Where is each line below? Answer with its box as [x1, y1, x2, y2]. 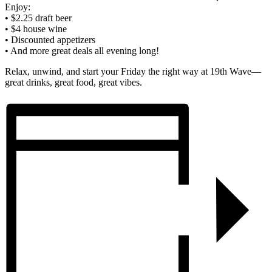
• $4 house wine [5, 24, 67, 35]
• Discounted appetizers [5, 35, 95, 46]
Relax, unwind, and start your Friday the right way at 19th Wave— [5, 66, 261, 77]
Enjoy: [5, 2, 30, 13]
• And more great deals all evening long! [5, 46, 159, 56]
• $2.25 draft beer [5, 13, 72, 24]
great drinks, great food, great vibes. [5, 77, 142, 88]
